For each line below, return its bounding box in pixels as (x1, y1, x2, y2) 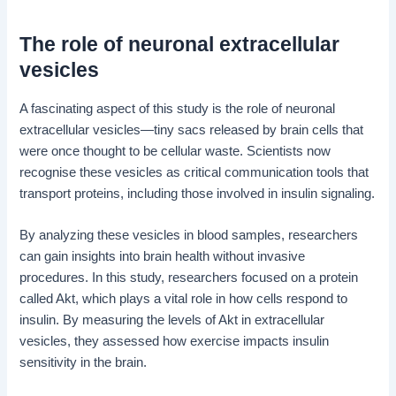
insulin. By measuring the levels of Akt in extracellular (19, 312, 325, 327)
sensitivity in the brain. (19, 354, 148, 369)
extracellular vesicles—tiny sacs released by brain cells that (19, 122, 364, 137)
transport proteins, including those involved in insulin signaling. (19, 186, 376, 201)
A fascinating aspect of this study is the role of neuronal (19, 101, 336, 116)
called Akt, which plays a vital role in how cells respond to (19, 291, 348, 306)
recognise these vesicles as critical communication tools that (19, 164, 369, 179)
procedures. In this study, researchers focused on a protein (19, 270, 359, 285)
